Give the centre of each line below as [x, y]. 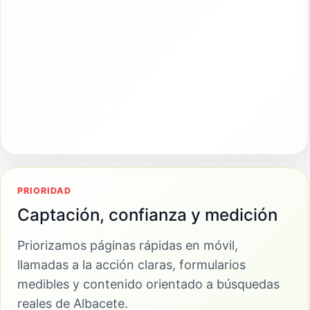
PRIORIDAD [44, 191]
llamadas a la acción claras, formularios [131, 265]
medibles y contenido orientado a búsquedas [148, 284]
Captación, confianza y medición [147, 215]
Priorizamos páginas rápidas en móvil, [128, 246]
